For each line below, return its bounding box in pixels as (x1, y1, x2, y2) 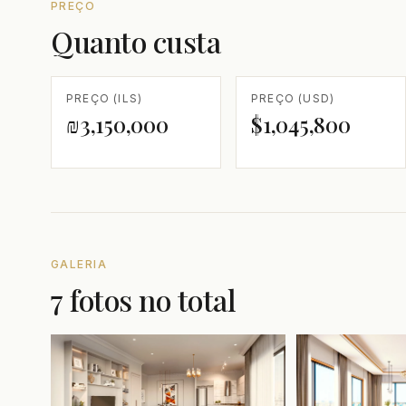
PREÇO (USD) (251, 91, 335, 105)
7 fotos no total (51, 279, 237, 319)
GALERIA (51, 256, 108, 271)
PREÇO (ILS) (66, 91, 143, 105)
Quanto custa (51, 21, 221, 61)
